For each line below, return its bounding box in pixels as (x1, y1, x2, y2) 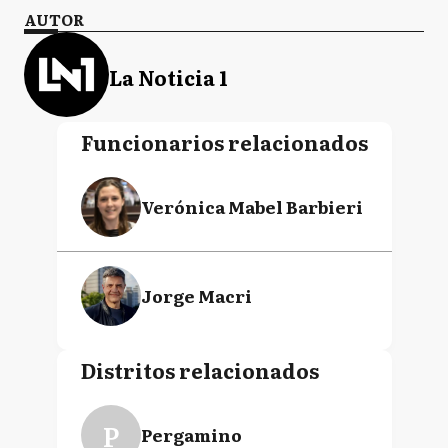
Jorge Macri (140, 283, 252, 308)
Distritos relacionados (80, 355, 319, 385)
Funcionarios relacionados (80, 127, 368, 157)
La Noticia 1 (109, 61, 228, 92)
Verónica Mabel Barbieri (140, 194, 363, 219)
